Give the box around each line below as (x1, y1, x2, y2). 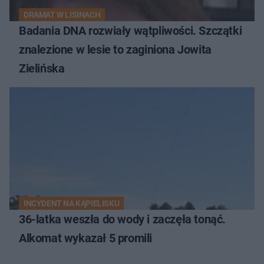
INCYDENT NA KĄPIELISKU (24, 199, 120, 209)
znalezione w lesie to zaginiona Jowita (19, 42, 212, 57)
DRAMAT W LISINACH (24, 10, 101, 20)
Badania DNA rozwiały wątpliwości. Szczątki (19, 24, 242, 38)
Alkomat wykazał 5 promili (19, 231, 152, 246)
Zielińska (19, 61, 65, 76)
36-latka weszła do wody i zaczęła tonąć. (19, 212, 226, 227)
